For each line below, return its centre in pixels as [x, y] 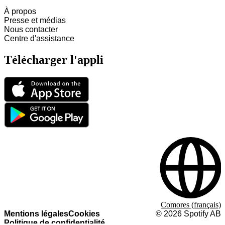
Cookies [84, 214]
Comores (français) [191, 205]
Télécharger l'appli [54, 60]
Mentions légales [36, 214]
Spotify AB [201, 214]
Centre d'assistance [39, 39]
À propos [20, 12]
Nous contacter [31, 30]
